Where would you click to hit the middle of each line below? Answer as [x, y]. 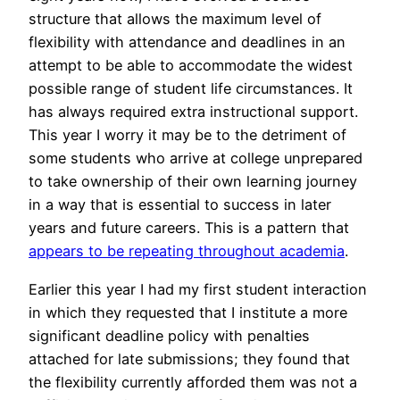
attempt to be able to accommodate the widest [191, 66]
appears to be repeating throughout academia [187, 251]
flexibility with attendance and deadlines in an [187, 42]
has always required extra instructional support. [193, 112]
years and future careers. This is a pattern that [189, 228]
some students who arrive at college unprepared [196, 158]
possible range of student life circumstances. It [191, 89]
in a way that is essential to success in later [180, 205]
